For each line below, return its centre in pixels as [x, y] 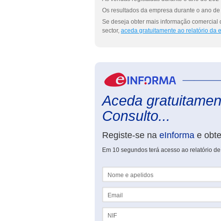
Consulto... [136, 116]
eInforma [177, 135]
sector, [111, 31]
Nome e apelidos [125, 170]
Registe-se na [131, 135]
